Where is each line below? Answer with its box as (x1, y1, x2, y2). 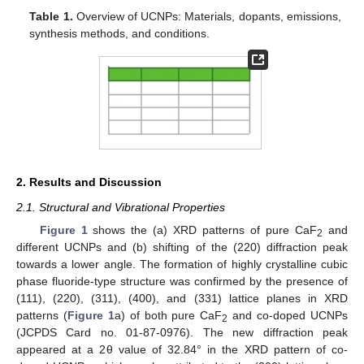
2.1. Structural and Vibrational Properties (16, 201, 225, 214)
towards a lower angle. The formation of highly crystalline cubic (16, 258, 348, 271)
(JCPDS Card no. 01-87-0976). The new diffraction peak (16, 326, 348, 340)
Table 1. (29, 9, 73, 23)
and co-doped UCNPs (227, 309, 349, 323)
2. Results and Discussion (16, 175, 162, 189)
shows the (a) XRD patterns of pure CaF (87, 223, 318, 237)
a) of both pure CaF (114, 309, 223, 323)
